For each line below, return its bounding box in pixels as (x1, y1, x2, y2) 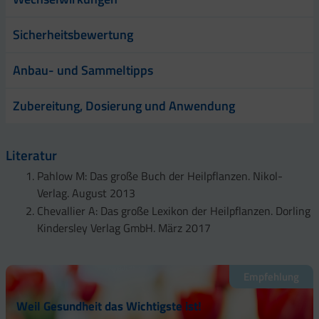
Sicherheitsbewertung (13, 24, 133, 44)
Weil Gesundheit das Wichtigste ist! (16, 296, 202, 315)
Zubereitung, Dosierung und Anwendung (13, 95, 235, 115)
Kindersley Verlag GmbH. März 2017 (37, 219, 211, 236)
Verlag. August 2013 (37, 184, 135, 202)
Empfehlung (244, 268, 299, 285)
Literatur (6, 144, 57, 165)
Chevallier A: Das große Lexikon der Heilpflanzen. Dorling (37, 202, 310, 219)
